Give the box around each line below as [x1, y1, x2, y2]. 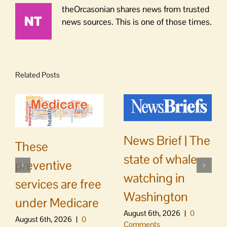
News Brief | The [124, 132, 210, 149]
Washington [124, 188, 188, 205]
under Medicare [15, 194, 99, 211]
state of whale [124, 151, 197, 168]
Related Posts [15, 69, 60, 80]
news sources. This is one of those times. [62, 16, 212, 27]
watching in [124, 170, 185, 186]
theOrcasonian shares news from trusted [62, 3, 209, 15]
